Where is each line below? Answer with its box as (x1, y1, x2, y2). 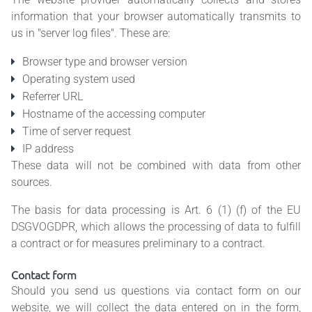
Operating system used (22, 72, 135, 86)
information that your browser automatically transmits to (11, 10, 301, 24)
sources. (11, 175, 52, 189)
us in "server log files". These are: (11, 26, 170, 40)
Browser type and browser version (22, 55, 187, 69)
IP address (22, 142, 74, 156)
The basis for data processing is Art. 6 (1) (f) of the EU (11, 203, 301, 217)
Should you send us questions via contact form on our (11, 284, 301, 298)
